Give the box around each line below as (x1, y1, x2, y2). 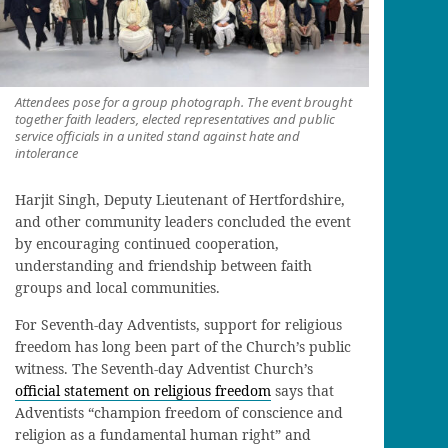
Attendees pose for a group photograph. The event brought (15, 93, 352, 112)
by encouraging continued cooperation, (15, 233, 279, 253)
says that (271, 380, 334, 400)
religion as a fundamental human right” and (15, 424, 311, 444)
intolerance (15, 144, 78, 163)
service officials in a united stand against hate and (15, 127, 300, 146)
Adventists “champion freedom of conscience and (15, 402, 343, 422)
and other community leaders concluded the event (15, 211, 351, 231)
